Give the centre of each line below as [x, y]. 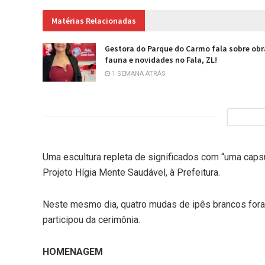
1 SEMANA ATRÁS [138, 74]
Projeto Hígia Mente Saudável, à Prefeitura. [131, 172]
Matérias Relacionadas [94, 21]
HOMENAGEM [73, 251]
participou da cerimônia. [91, 219]
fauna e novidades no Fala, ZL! [161, 60]
